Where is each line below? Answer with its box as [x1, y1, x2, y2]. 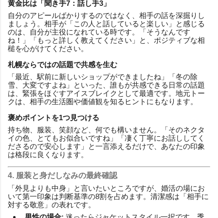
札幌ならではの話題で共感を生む [8, 60, 117, 69]
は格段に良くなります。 [8, 150, 88, 159]
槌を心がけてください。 [8, 44, 88, 53]
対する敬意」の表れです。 [8, 200, 95, 209]
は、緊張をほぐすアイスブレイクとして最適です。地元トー [8, 89, 205, 97]
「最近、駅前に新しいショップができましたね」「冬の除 [8, 72, 198, 81]
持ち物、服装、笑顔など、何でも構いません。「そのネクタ [8, 125, 205, 134]
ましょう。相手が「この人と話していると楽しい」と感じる [8, 19, 205, 28]
